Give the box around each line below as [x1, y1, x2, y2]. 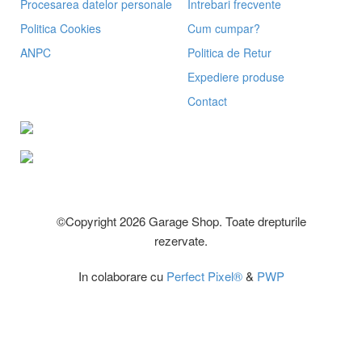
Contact [187, 93, 227, 109]
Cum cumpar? [187, 20, 260, 36]
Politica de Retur [187, 44, 271, 61]
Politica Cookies [20, 20, 101, 36]
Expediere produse [187, 69, 284, 85]
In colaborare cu [78, 267, 166, 284]
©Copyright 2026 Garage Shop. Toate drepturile [56, 213, 306, 229]
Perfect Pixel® [166, 267, 242, 284]
